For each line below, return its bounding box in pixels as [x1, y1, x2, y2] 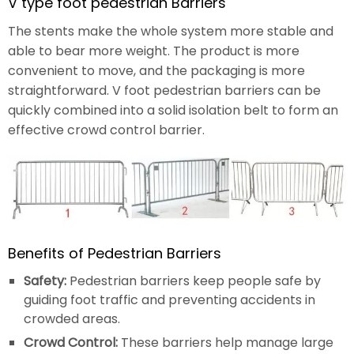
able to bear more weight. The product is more [8, 42, 299, 61]
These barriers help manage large [118, 333, 333, 352]
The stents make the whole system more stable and [8, 22, 333, 41]
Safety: [24, 272, 66, 291]
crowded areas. [24, 310, 120, 329]
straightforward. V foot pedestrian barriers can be [8, 81, 321, 100]
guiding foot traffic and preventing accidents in [24, 291, 315, 310]
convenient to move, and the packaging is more [8, 62, 305, 81]
